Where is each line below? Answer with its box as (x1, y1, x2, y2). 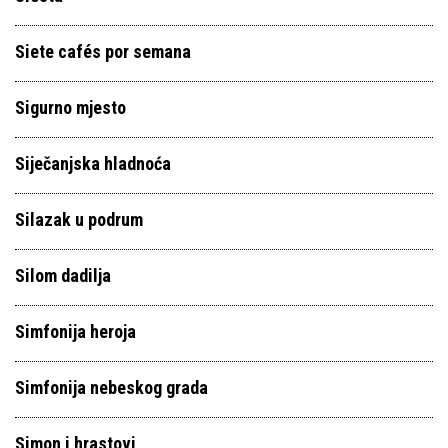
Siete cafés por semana (15, 41, 191, 62)
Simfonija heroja (15, 321, 136, 342)
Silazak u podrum (15, 209, 143, 230)
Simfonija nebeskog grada (15, 377, 208, 398)
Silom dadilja (15, 265, 111, 286)
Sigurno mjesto (15, 97, 126, 118)
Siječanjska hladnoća (15, 153, 171, 174)
